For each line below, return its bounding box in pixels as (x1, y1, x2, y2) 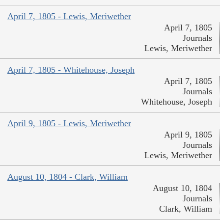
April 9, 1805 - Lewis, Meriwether (7, 118, 131, 129)
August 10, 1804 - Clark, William (7, 172, 128, 182)
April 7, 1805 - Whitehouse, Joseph (7, 65, 135, 75)
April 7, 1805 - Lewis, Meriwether (7, 11, 131, 22)
